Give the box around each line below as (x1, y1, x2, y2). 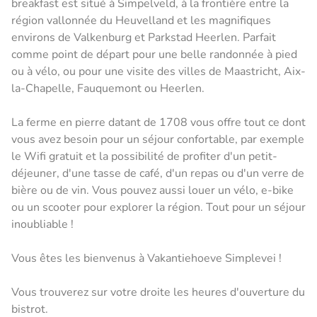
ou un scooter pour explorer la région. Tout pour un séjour (11, 199, 306, 215)
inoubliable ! (11, 216, 74, 232)
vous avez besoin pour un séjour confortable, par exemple (11, 131, 304, 147)
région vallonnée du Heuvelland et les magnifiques (11, 12, 271, 28)
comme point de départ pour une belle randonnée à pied (11, 46, 297, 62)
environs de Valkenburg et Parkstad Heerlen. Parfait (11, 29, 276, 45)
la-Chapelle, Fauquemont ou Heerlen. (11, 80, 207, 96)
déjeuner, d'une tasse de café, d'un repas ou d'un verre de (11, 165, 304, 181)
